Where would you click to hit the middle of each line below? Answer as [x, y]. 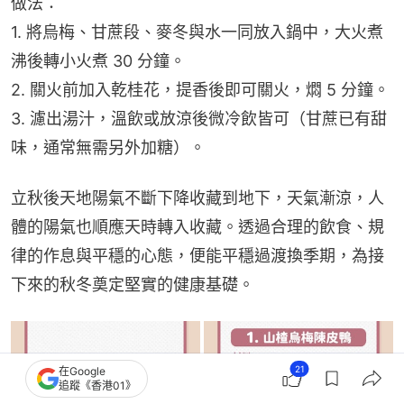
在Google [82, 371]
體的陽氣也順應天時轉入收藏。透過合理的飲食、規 [197, 227]
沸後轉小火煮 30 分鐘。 [98, 61]
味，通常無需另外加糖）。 [108, 148]
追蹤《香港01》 [97, 386]
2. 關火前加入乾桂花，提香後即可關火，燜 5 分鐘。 [200, 90]
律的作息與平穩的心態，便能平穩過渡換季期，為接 [197, 256]
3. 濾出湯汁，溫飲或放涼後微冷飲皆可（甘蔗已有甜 [199, 119]
